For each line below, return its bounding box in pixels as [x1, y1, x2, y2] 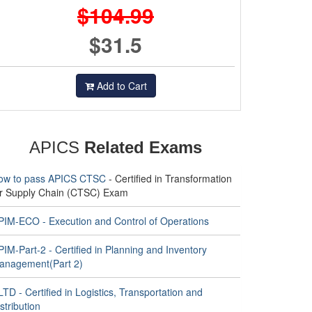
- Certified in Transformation [106, 171, 232, 185]
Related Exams [84, 138, 202, 157]
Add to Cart [93, 79, 147, 93]
